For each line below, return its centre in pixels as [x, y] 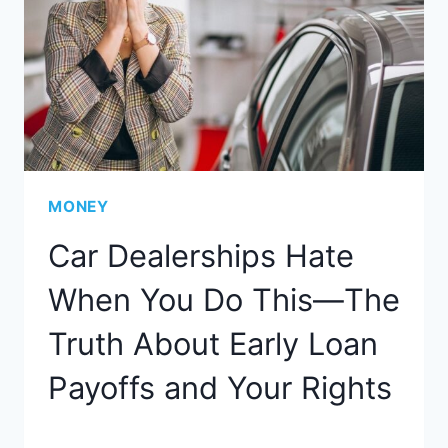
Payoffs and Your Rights [220, 388]
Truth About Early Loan [213, 344]
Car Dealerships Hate [201, 256]
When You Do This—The [224, 300]
